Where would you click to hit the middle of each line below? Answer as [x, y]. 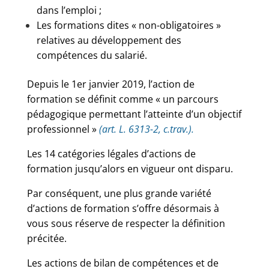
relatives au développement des [109, 40]
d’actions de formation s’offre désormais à [123, 208]
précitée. [47, 238]
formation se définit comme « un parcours [122, 99]
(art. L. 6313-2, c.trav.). [146, 129]
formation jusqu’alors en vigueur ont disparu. [130, 169]
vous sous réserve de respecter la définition [126, 223]
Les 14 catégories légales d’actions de [111, 154]
